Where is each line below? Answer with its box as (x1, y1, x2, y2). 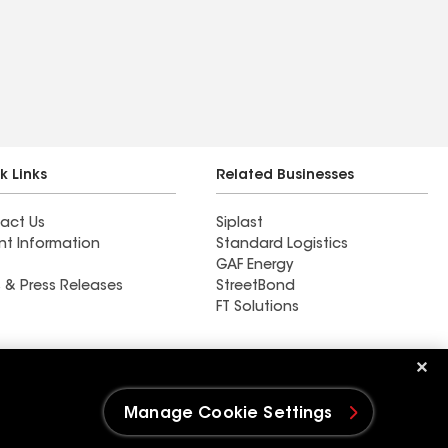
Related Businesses (216, 169, 354, 184)
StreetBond (216, 280, 295, 295)
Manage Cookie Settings (124, 406, 333, 422)
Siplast (216, 217, 263, 232)
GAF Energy (216, 259, 293, 274)
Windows (44, 385, 117, 402)
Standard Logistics (216, 238, 348, 253)
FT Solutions (216, 301, 299, 316)
